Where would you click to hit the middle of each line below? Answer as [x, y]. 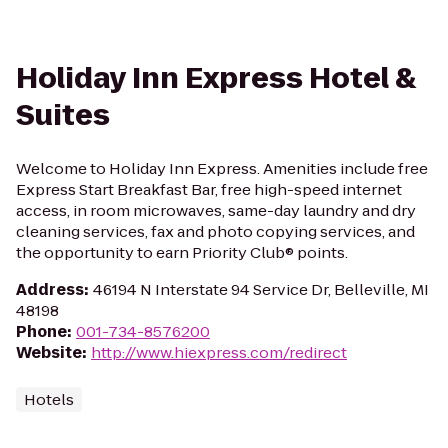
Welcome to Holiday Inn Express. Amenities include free [222, 168]
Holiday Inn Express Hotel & [216, 78]
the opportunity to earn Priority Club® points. [182, 252]
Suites [63, 115]
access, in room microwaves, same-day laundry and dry [216, 210]
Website [49, 352]
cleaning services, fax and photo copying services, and [215, 231]
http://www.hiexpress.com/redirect [219, 352]
